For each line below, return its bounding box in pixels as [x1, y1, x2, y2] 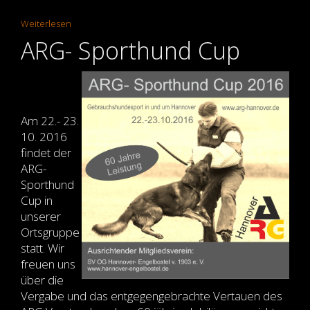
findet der [21, 145, 71, 161]
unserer [21, 208, 61, 225]
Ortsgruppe [21, 224, 80, 241]
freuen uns [21, 256, 75, 273]
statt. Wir [21, 240, 64, 257]
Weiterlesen [21, 17, 71, 30]
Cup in [21, 192, 53, 209]
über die [21, 272, 64, 289]
